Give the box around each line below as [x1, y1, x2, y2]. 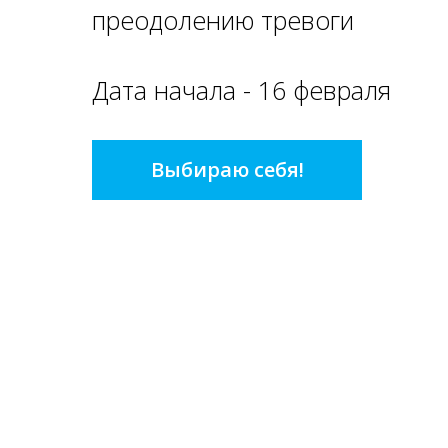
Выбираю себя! [150, 156, 304, 184]
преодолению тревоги [92, 2, 354, 37]
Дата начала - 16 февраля [92, 72, 391, 107]
